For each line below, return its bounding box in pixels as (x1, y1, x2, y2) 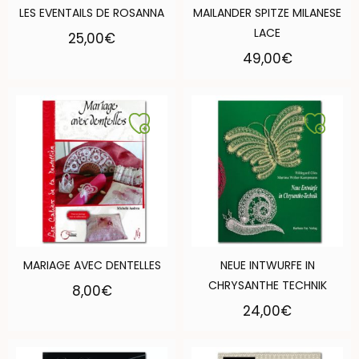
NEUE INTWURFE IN (220, 256, 315, 273)
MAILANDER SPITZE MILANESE (193, 5, 341, 22)
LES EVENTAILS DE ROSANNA (19, 5, 164, 22)
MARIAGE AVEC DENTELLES (22, 256, 161, 273)
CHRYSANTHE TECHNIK (208, 276, 327, 293)
